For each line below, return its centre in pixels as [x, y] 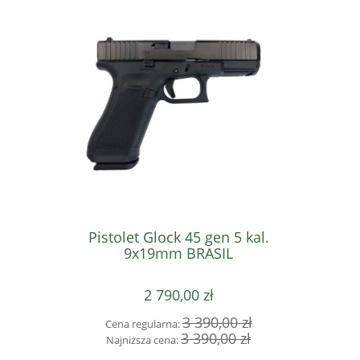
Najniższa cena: [143, 340]
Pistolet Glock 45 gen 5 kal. [178, 237]
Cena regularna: [143, 324]
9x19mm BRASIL [178, 254]
